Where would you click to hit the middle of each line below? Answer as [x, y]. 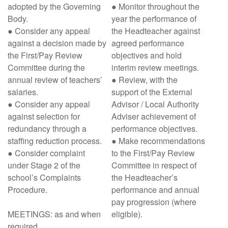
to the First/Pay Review [153, 153]
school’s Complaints [44, 177]
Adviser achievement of [154, 116]
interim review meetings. [155, 67]
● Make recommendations [158, 141]
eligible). [127, 214]
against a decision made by [57, 43]
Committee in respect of [154, 165]
